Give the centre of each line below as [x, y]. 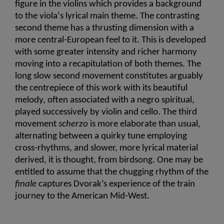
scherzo [73, 124]
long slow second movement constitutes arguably [109, 76]
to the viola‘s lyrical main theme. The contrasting [107, 16]
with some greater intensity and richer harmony [106, 52]
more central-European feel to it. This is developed [110, 40]
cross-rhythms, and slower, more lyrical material [106, 148]
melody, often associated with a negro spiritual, [105, 100]
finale [26, 184]
